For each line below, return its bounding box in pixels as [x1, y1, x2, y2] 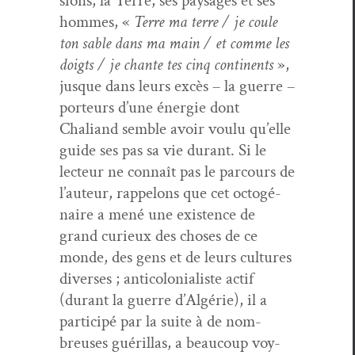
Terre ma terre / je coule [134, 10, 277, 32]
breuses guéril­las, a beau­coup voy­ [59, 331, 281, 353]
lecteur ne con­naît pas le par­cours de [59, 160, 295, 182]
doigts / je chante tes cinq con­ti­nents [59, 53, 273, 75]
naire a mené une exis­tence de [59, 203, 255, 225]
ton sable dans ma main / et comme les [59, 32, 289, 54]
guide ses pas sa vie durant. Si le [59, 139, 266, 161]
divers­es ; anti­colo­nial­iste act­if [59, 267, 254, 289]
